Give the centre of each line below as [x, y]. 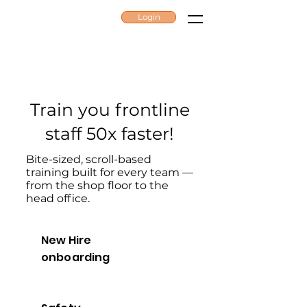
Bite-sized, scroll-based [89, 159]
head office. [58, 198]
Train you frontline [110, 110]
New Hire [66, 240]
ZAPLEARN [48, 19]
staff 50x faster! [110, 134]
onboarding [76, 257]
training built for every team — [110, 172]
